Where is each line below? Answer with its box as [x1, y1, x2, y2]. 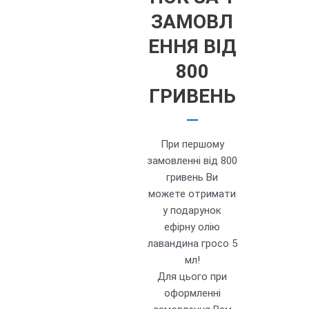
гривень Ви [166, 171, 219, 184]
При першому [160, 138, 224, 151]
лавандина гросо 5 [147, 237, 237, 250]
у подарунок [163, 204, 222, 217]
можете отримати [148, 188, 237, 201]
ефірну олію [164, 221, 221, 234]
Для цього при [157, 270, 228, 283]
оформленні [163, 287, 221, 300]
